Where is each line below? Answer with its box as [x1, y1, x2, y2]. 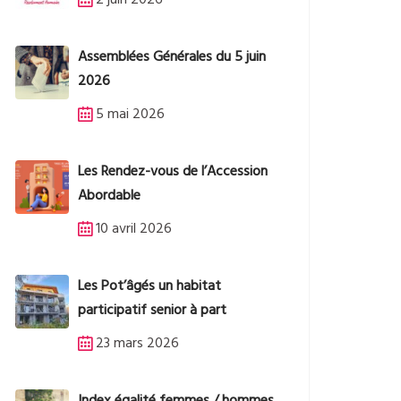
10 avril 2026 [96, 218, 172, 242]
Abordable [78, 184, 141, 209]
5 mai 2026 [96, 103, 165, 127]
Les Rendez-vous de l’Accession [78, 160, 268, 184]
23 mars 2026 [96, 332, 179, 356]
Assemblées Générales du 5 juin [78, 46, 266, 70]
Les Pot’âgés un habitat [78, 275, 221, 299]
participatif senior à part [78, 299, 226, 323]
